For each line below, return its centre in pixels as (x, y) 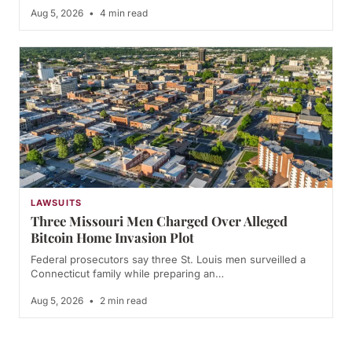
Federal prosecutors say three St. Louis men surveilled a (168, 260)
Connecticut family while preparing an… (127, 274)
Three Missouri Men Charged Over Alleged (159, 221)
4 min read (123, 13)
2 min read (122, 301)
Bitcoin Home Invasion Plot (112, 238)
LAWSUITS (56, 203)
